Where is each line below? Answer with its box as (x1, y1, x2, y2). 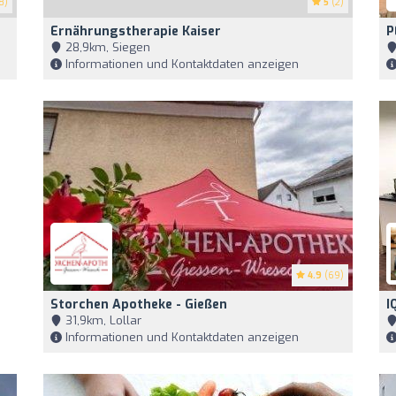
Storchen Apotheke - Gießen (50, 296, 227, 313)
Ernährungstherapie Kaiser (50, 23, 221, 40)
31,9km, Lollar (62, 313, 141, 328)
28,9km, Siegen (62, 40, 150, 55)
